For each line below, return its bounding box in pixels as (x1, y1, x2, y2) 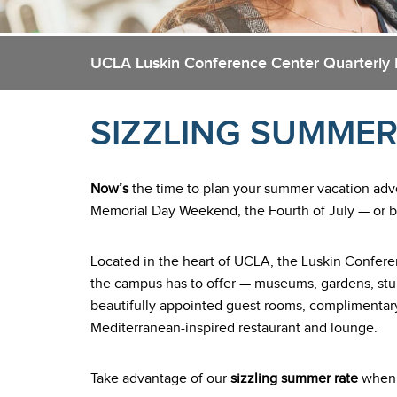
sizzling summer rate (227, 370, 358, 387)
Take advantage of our (90, 370, 227, 387)
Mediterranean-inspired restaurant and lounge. (90, 320, 378, 337)
